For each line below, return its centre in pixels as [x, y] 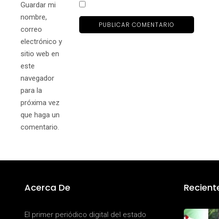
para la [31, 91]
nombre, [34, 17]
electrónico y [41, 42]
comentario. [40, 127]
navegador [37, 78]
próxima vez [40, 103]
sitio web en [40, 54]
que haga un [40, 115]
